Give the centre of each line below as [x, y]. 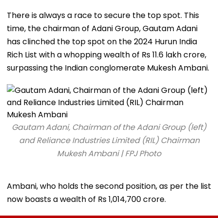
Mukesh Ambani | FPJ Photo [109, 153]
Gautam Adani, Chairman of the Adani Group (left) [109, 127]
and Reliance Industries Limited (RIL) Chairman [109, 140]
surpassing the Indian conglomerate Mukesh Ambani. [108, 68]
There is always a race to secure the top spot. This [103, 15]
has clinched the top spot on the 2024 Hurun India [102, 41]
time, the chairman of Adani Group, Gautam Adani [102, 28]
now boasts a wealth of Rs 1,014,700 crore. [86, 199]
